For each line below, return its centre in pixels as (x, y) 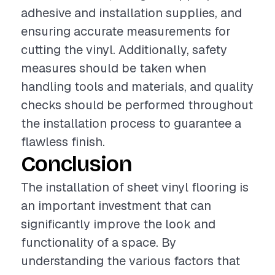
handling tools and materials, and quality (137, 87)
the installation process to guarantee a (131, 123)
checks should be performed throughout (137, 105)
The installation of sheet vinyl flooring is (135, 187)
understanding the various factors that (130, 261)
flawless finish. (63, 142)
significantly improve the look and (118, 224)
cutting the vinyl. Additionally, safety (124, 50)
